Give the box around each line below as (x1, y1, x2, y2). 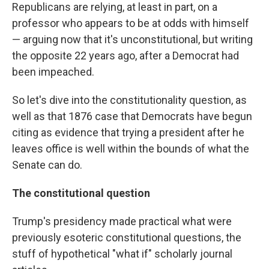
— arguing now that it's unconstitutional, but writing (12, 33, 253, 46)
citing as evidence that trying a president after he (12, 126, 244, 139)
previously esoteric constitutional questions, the (12, 231, 241, 244)
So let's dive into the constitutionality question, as (12, 94, 247, 107)
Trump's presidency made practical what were (12, 215, 232, 228)
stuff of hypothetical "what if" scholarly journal (12, 247, 232, 261)
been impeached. (12, 65, 94, 79)
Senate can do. (12, 159, 82, 172)
